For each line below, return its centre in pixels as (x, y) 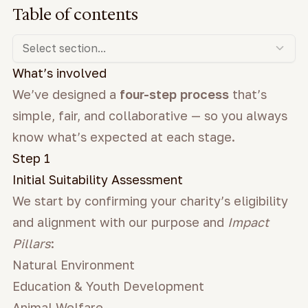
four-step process (174, 94)
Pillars (32, 243)
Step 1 (31, 158)
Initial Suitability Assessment (98, 179)
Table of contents (75, 14)
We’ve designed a (66, 94)
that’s (248, 94)
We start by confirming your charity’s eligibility (150, 200)
